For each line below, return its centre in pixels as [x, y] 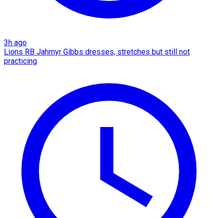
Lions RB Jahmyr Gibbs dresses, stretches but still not [97, 52]
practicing [20, 61]
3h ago [15, 43]
